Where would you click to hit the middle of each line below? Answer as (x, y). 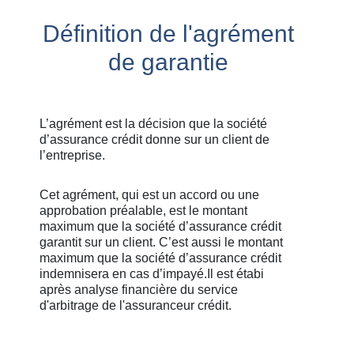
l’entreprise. (72, 155)
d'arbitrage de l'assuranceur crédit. (136, 305)
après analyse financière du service (139, 290)
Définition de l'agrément (168, 34)
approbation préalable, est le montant (143, 211)
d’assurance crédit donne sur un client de (154, 139)
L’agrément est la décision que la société (153, 124)
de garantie (168, 62)
